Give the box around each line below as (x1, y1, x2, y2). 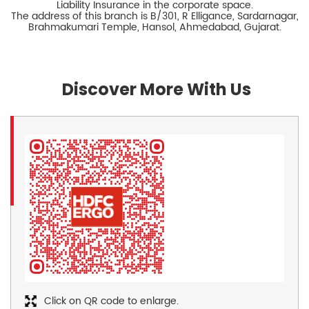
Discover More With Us (61, 77, 251, 101)
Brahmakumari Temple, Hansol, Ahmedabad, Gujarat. (28, 19, 281, 35)
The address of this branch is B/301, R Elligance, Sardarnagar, (10, 8, 299, 24)
